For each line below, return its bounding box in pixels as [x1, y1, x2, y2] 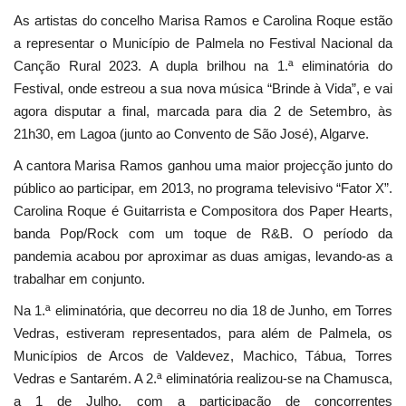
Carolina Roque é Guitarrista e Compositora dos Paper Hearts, [14, 203, 392, 219]
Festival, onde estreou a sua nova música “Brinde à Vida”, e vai [14, 81, 392, 97]
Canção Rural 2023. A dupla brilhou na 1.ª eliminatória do [14, 58, 392, 74]
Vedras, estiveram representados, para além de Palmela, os [14, 325, 392, 342]
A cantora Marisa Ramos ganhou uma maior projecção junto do [14, 158, 392, 174]
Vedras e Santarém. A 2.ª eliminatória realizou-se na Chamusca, [14, 371, 392, 387]
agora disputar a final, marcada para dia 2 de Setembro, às [14, 103, 392, 120]
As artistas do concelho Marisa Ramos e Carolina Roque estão [14, 13, 392, 29]
